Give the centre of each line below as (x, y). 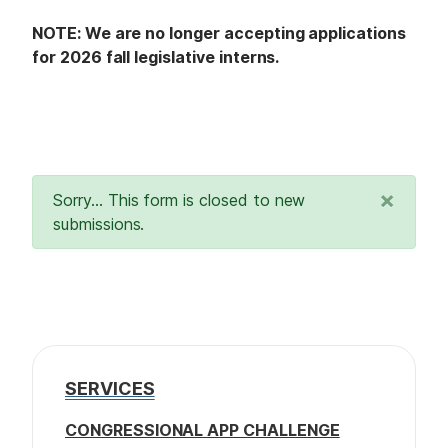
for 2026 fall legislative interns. (158, 56)
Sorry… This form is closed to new (179, 199)
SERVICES (110, 388)
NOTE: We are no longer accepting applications (219, 32)
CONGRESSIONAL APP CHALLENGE (202, 430)
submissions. (99, 223)
